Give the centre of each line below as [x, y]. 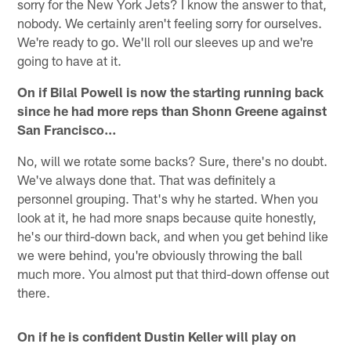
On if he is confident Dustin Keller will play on [157, 336]
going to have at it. [70, 60]
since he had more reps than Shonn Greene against [172, 110]
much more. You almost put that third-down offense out [174, 273]
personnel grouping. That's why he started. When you [168, 198]
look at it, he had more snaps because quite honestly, [167, 217]
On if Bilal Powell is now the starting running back [171, 91]
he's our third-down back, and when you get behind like [173, 235]
